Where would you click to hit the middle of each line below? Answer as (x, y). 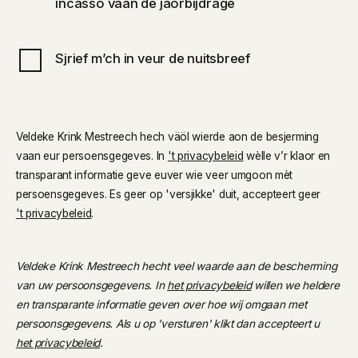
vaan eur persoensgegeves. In (91, 155)
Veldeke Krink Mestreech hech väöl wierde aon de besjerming (167, 136)
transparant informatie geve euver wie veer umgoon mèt (154, 175)
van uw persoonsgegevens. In (91, 285)
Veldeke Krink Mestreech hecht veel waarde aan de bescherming (176, 266)
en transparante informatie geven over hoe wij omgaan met (161, 304)
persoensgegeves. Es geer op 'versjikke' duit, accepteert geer (168, 194)
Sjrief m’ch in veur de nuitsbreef (153, 59)
